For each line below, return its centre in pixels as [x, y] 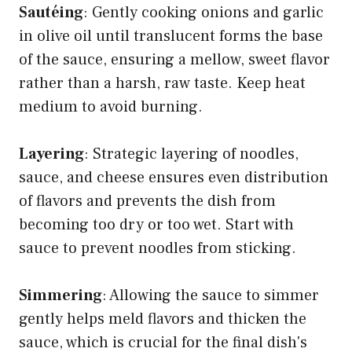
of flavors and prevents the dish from [147, 202]
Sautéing [51, 13]
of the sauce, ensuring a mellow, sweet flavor [174, 60]
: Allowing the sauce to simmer [211, 296]
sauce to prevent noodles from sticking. [158, 249]
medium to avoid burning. [111, 107]
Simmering [60, 296]
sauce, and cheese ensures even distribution [174, 178]
